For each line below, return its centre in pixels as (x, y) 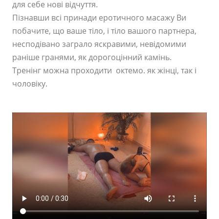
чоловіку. (30, 83)
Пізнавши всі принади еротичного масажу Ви (99, 17)
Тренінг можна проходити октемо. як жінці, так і (104, 70)
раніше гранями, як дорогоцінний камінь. (92, 57)
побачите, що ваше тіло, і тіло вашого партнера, (104, 31)
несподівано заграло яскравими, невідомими (99, 44)
